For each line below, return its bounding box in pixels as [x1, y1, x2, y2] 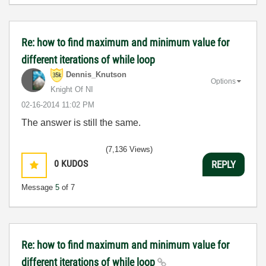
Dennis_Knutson [66, 70, 126, 80]
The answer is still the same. [21, 118, 141, 128]
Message [21, 183, 55, 192]
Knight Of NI [50, 85, 93, 94]
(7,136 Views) [106, 145, 153, 154]
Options [211, 77, 236, 85]
